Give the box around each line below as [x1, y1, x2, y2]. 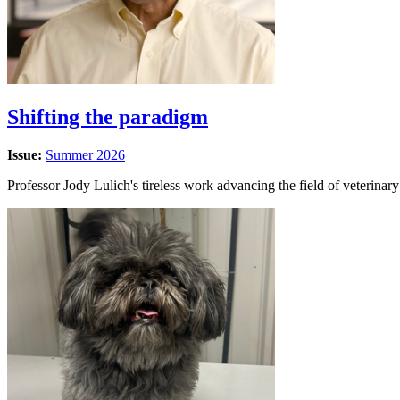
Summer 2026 [46, 146, 125, 162]
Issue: [7, 146, 46, 162]
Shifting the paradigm [7, 104, 208, 129]
